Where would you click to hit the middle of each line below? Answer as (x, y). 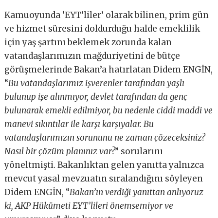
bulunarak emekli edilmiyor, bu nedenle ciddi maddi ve (109, 111)
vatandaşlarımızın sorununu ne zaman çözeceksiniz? (105, 138)
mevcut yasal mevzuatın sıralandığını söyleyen (104, 179)
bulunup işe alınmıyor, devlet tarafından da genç (96, 97)
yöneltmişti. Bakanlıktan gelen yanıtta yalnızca (104, 165)
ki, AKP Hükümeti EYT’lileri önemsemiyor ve (89, 206)
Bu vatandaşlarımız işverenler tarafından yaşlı (97, 83)
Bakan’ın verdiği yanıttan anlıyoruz (137, 192)
